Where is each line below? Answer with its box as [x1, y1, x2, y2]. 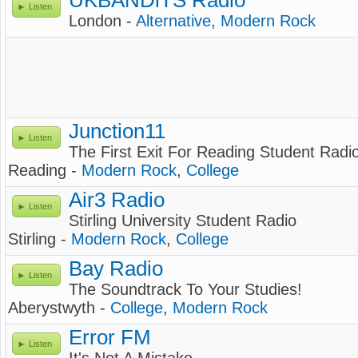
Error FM [69, 326, 151, 348]
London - [69, 12, 136, 30]
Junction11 [69, 120, 165, 142]
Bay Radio [69, 257, 163, 280]
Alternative [136, 12, 211, 30]
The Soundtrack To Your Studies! [69, 280, 302, 298]
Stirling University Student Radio [69, 212, 296, 229]
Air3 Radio [69, 189, 165, 211]
